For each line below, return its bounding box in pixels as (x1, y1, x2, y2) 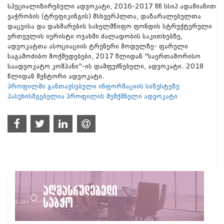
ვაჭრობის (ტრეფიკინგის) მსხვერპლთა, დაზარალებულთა (7, 12, 201, 21)
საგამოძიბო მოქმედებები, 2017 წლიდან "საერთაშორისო (7, 52, 200, 61)
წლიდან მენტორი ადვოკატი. (7, 72, 104, 81)
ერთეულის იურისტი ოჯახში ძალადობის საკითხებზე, (7, 32, 182, 41)
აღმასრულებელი (43, 184, 118, 196)
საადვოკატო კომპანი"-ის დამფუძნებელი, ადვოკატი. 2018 (7, 62, 204, 71)
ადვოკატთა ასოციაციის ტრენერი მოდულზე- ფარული (7, 42, 188, 51)
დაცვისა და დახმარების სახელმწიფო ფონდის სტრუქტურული (7, 22, 212, 31)
